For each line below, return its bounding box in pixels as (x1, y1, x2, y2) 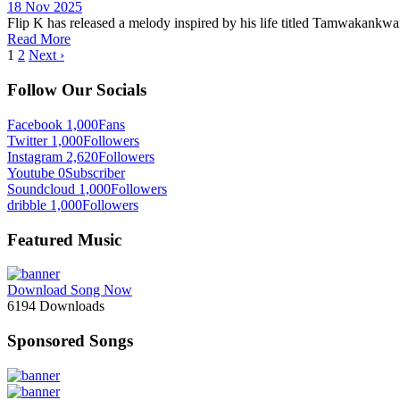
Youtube (7, 164, 54, 180)
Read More (7, 31, 71, 47)
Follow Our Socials (7, 80, 146, 100)
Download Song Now (7, 282, 132, 298)
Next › (29, 47, 64, 63)
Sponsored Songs (7, 330, 133, 350)
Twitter (7, 132, 47, 148)
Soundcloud (7, 180, 75, 196)
